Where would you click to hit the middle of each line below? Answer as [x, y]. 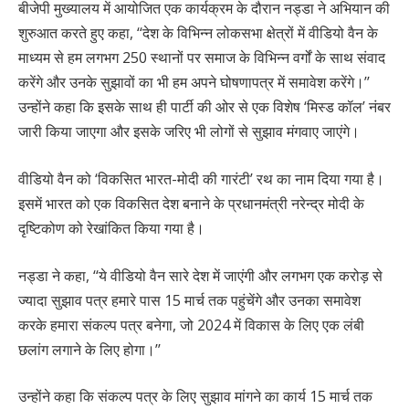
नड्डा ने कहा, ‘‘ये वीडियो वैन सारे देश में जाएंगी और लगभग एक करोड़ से [200, 275]
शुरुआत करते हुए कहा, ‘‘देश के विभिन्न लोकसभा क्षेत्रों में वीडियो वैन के [198, 33]
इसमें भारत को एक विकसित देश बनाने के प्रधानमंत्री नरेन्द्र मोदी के [191, 204]
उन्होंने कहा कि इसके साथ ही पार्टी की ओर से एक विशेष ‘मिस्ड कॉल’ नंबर [204, 107]
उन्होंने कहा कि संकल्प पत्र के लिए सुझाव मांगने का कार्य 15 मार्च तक [195, 397]
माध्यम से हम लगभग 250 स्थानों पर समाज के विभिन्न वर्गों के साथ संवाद [202, 58]
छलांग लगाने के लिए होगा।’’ [89, 349]
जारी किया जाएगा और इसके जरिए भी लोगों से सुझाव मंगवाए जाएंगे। [189, 132]
